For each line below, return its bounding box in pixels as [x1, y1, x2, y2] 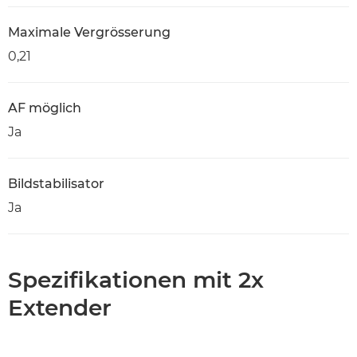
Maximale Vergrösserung [8, 25, 171, 40]
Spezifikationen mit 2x [8, 266, 264, 293]
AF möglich [8, 100, 81, 116]
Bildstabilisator [8, 176, 104, 191]
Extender [8, 294, 112, 321]
